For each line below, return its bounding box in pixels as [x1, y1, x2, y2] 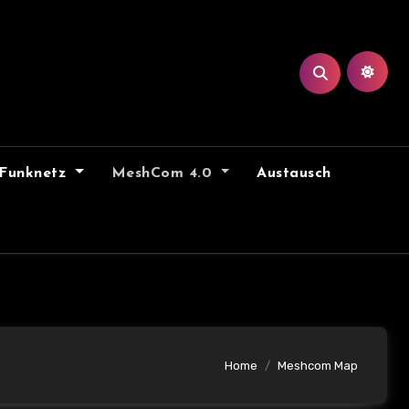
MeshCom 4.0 [110, 166, 217, 181]
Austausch [257, 166, 331, 181]
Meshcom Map [278, 358, 358, 372]
